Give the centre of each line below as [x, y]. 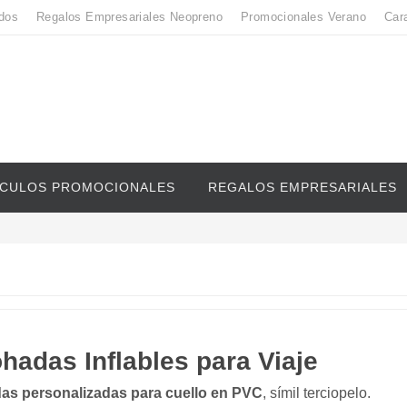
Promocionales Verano [303, 17]
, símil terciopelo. [317, 393]
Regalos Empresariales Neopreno [129, 17]
